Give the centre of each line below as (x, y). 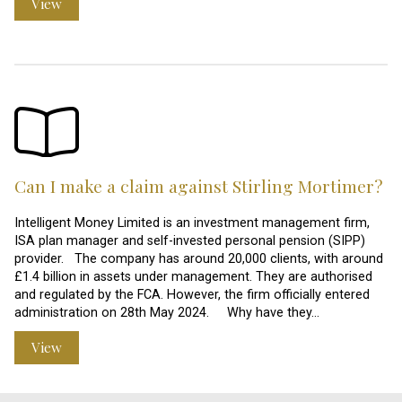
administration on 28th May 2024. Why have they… (167, 313)
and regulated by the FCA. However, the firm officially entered (192, 295)
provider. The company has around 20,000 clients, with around (199, 259)
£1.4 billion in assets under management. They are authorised (193, 277)
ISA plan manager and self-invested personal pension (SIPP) (190, 241)
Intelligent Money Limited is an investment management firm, (192, 223)
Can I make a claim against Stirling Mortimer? (199, 186)
